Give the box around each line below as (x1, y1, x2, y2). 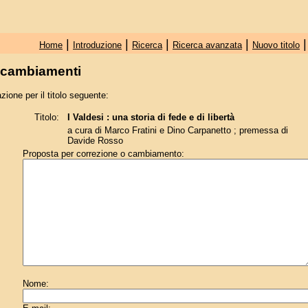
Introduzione (72, 40, 122, 50)
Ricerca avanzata (172, 40, 242, 50)
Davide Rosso (67, 135, 123, 146)
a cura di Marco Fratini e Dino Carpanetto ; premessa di (67, 125, 288, 136)
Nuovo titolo (252, 40, 300, 50)
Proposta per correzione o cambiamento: (23, 148, 185, 159)
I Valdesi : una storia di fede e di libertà (67, 112, 234, 123)
